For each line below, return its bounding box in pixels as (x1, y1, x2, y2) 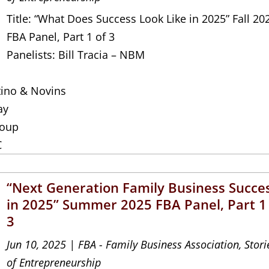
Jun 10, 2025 (7, 237, 67, 252)
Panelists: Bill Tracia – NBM (7, 47, 145, 62)
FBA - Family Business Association (78, 237, 240, 252)
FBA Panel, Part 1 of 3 (7, 29, 115, 44)
